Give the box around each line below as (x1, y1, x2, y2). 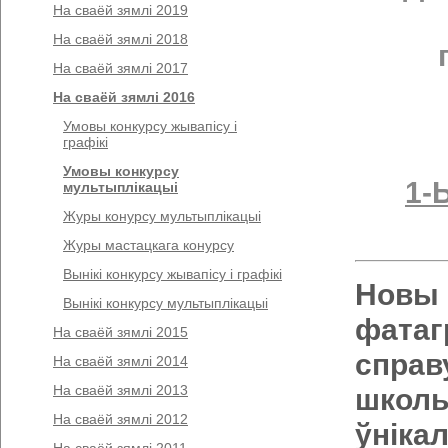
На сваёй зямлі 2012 (53, 411, 188, 427)
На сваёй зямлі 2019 (53, 2, 188, 18)
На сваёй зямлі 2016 (53, 89, 195, 105)
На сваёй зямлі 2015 (53, 324, 188, 340)
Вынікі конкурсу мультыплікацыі (63, 295, 268, 311)
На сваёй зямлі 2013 (53, 382, 188, 398)
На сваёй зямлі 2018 (53, 31, 188, 47)
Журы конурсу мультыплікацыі (63, 208, 261, 224)
